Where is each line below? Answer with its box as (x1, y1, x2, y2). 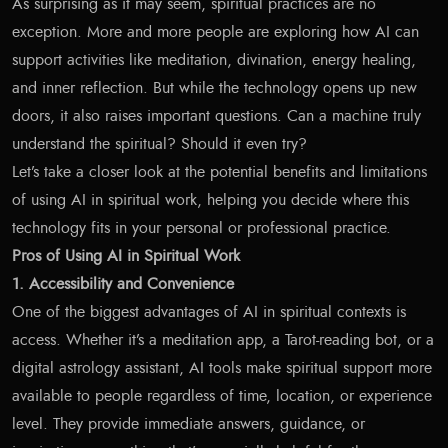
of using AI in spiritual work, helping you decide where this (12, 191, 409, 208)
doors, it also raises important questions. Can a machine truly (12, 107, 421, 124)
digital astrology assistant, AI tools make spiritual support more (12, 359, 432, 376)
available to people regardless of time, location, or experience (12, 387, 432, 404)
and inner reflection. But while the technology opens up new (12, 79, 417, 96)
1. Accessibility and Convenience (12, 275, 234, 292)
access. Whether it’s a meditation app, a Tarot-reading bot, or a (12, 331, 434, 348)
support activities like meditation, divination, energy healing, (12, 51, 416, 68)
